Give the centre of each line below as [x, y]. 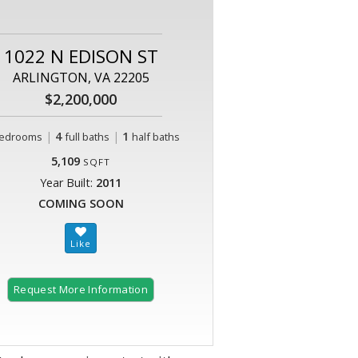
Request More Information [81, 290]
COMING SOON [81, 204]
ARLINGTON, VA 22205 [81, 78]
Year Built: [68, 183]
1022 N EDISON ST [81, 57]
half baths [155, 137]
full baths [87, 137]
